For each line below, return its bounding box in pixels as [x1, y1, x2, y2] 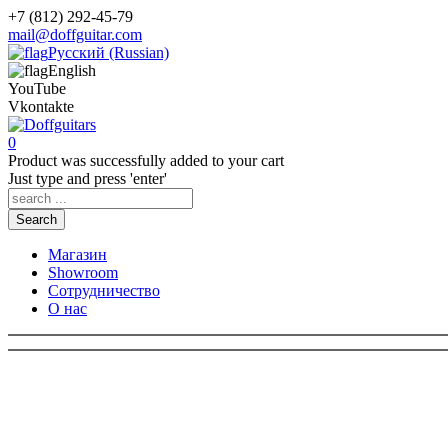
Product [8, 152, 57, 169]
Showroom [48, 264, 118, 281]
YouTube [8, 80, 66, 97]
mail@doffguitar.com [8, 26, 142, 43]
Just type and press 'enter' [8, 170, 167, 187]
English [48, 62, 96, 79]
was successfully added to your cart [57, 152, 284, 169]
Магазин [48, 246, 107, 263]
